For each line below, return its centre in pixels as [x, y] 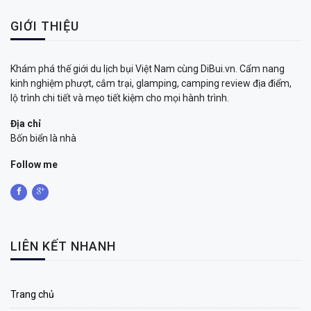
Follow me [34, 165]
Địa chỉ [26, 124]
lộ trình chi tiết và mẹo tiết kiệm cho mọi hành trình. [120, 98]
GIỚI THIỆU [45, 26]
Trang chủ [32, 295]
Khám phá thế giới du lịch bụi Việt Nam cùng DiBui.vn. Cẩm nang [148, 68]
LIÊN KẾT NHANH [63, 246]
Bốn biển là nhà [43, 138]
